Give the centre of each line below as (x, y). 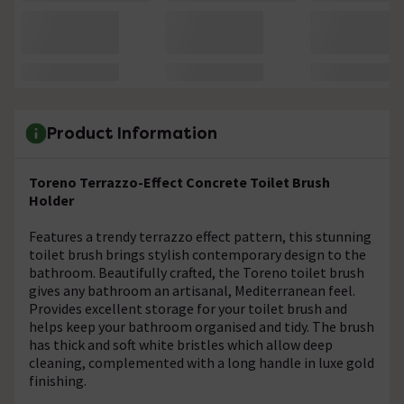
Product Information (132, 133)
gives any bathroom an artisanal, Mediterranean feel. (192, 290)
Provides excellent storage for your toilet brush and (188, 308)
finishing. (58, 380)
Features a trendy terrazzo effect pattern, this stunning (200, 236)
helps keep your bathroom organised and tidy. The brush (202, 326)
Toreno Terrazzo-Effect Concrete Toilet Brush (179, 182)
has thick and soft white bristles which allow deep (181, 344)
